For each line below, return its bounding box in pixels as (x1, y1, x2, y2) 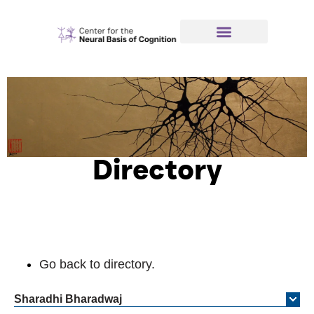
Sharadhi (14, 293, 62, 306)
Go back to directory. (39, 257, 155, 272)
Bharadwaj (65, 293, 122, 306)
